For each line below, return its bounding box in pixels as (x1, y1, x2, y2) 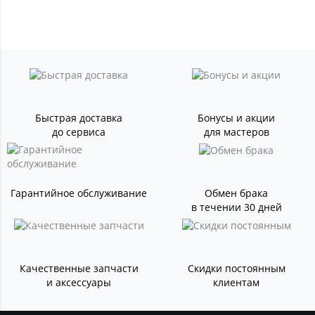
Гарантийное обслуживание (11, 186, 147, 200)
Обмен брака (205, 186, 268, 200)
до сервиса (52, 125, 105, 139)
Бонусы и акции (198, 111, 275, 125)
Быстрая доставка (35, 111, 122, 125)
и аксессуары (46, 276, 111, 290)
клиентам (213, 276, 259, 290)
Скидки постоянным (187, 262, 285, 276)
